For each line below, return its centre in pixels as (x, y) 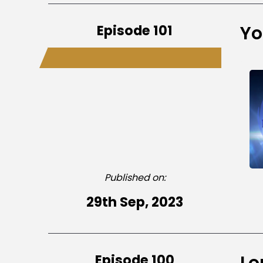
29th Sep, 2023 (135, 202)
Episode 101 (135, 30)
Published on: (135, 177)
